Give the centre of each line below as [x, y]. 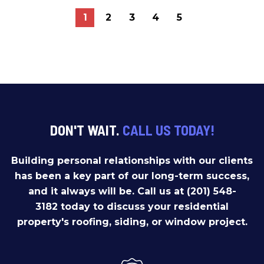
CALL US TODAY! [168, 130]
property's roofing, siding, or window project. [132, 222]
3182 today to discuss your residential [132, 207]
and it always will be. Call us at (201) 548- [132, 191]
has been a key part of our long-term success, [132, 176]
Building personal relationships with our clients [132, 161]
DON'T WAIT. [86, 130]
